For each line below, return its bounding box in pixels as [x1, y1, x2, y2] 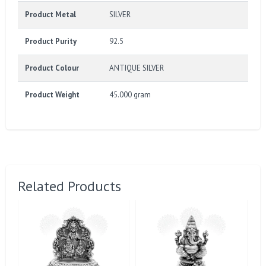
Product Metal [25, 9, 76, 20]
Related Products [18, 177, 121, 196]
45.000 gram [109, 90, 151, 100]
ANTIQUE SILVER [109, 63, 164, 74]
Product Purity [25, 36, 77, 47]
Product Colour [25, 63, 79, 74]
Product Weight [25, 90, 80, 100]
